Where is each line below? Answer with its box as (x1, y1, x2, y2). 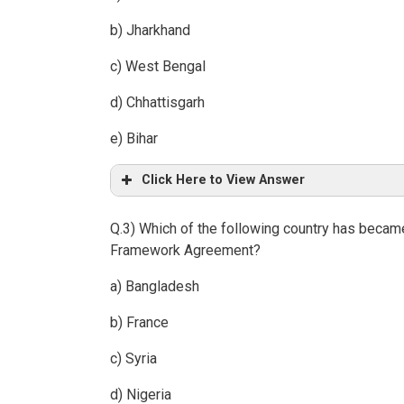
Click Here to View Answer (142, 172, 305, 188)
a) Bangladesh (110, 278, 199, 296)
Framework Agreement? (110, 242, 261, 260)
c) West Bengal (110, 58, 206, 76)
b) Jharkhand (110, 22, 190, 40)
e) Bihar (110, 130, 158, 148)
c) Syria (110, 350, 157, 368)
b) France (110, 314, 169, 332)
